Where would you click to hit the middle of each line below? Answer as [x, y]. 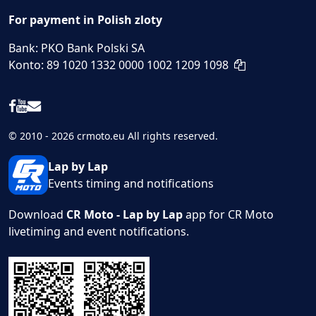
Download [37, 215]
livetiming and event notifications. [99, 232]
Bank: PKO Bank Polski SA [77, 48]
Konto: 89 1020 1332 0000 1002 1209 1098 [119, 65]
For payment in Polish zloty [85, 20]
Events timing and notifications [131, 184]
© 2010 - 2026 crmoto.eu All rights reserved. [113, 136]
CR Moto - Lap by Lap [124, 215]
